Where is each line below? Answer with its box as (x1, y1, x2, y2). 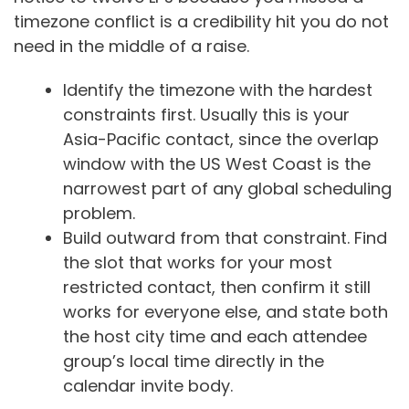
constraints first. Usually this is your (63, 103, 350, 127)
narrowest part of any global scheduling (63, 177, 392, 201)
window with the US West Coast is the (63, 152, 371, 176)
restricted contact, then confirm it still (63, 276, 371, 299)
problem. (63, 202, 135, 225)
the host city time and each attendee (63, 325, 367, 349)
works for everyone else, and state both (63, 300, 388, 324)
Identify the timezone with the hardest (63, 79, 372, 102)
